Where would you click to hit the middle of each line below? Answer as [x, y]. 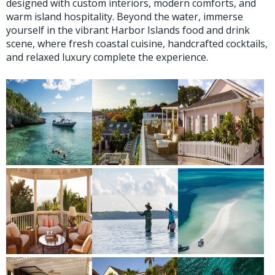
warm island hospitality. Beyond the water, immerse [125, 16]
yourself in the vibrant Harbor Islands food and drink [128, 30]
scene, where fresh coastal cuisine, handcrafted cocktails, [137, 43]
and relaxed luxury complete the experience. [107, 57]
